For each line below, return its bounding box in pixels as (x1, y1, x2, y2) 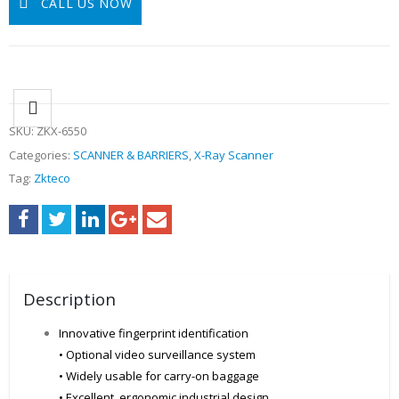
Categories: (9, 146, 73, 163)
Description (23, 287, 116, 310)
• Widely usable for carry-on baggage (59, 367, 259, 384)
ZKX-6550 (37, 123, 86, 140)
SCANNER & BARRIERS (73, 146, 189, 163)
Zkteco (34, 170, 70, 187)
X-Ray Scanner (194, 146, 273, 163)
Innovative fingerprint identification (59, 324, 248, 341)
